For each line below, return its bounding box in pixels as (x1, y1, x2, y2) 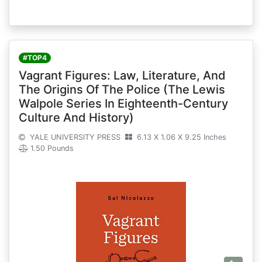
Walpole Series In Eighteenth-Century (19, 96, 228, 111)
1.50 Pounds (28, 144, 74, 153)
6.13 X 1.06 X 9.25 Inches (135, 133, 226, 142)
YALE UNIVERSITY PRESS (27, 133, 120, 142)
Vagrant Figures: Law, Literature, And (19, 68, 226, 83)
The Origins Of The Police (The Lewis (19, 82, 225, 97)
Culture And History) (19, 111, 134, 125)
